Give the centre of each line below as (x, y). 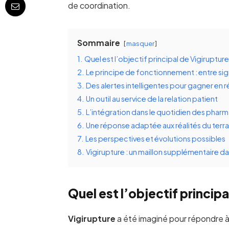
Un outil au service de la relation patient (152, 99)
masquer (140, 44)
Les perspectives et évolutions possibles (155, 139)
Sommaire (98, 43)
